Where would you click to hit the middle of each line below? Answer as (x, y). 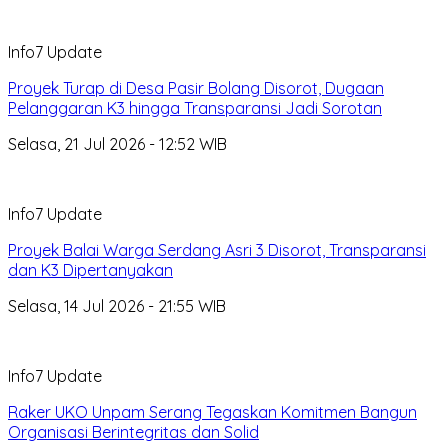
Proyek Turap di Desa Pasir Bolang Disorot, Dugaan (196, 87)
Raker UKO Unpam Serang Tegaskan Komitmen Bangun (212, 411)
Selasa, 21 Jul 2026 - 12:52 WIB (117, 143)
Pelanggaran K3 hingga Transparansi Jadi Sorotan (195, 107)
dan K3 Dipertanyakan (90, 269)
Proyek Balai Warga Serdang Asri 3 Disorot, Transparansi (217, 249)
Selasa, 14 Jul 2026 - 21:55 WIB (117, 305)
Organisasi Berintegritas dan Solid (133, 431)
